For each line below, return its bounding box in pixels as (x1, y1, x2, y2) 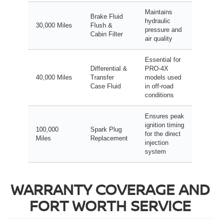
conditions (145, 91, 174, 99)
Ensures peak (145, 112, 184, 120)
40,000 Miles (36, 73, 72, 81)
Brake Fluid (90, 12, 123, 20)
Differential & (90, 64, 127, 72)
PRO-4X (145, 64, 168, 72)
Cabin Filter (90, 30, 123, 38)
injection (145, 138, 168, 146)
